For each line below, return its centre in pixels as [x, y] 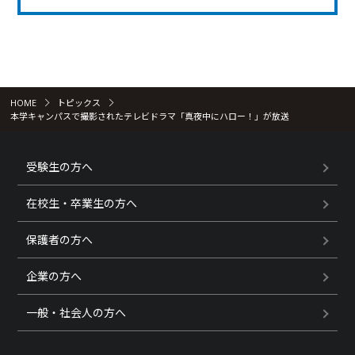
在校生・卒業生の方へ [82, 203]
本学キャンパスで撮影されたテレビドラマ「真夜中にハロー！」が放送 [150, 116]
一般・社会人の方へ [76, 313]
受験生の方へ [59, 167]
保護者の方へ [59, 240]
